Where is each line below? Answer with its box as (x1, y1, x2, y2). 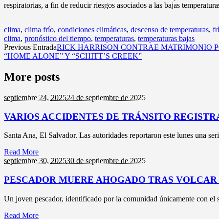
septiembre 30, (4, 156, 51, 165)
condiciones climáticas (58, 25, 127, 34)
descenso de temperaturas (131, 25, 209, 34)
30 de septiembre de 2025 (66, 156, 146, 165)
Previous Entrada (4, 43, 57, 52)
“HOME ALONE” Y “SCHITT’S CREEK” (4, 52, 142, 61)
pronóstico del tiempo (24, 34, 91, 43)
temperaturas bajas (138, 34, 195, 43)
